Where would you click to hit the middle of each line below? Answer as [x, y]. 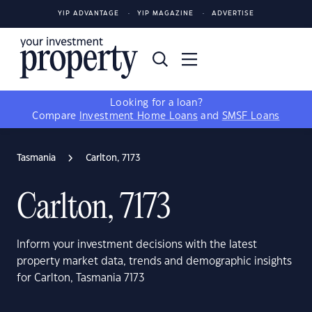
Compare [56, 116]
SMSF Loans [251, 116]
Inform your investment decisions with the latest [137, 245]
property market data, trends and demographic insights [154, 262]
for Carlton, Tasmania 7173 [81, 278]
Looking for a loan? [156, 103]
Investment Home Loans [139, 116]
